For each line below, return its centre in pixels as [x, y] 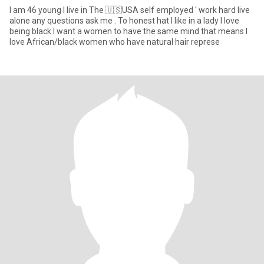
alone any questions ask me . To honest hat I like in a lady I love [124, 21]
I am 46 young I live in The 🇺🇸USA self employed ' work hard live [130, 10]
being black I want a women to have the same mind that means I [128, 31]
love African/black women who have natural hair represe [115, 42]
